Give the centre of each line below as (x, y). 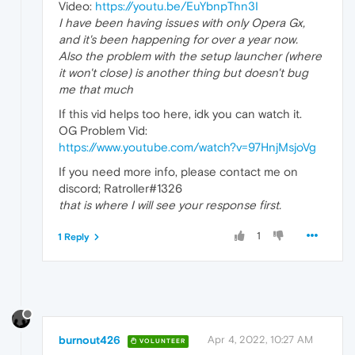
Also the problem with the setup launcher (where (190, 55)
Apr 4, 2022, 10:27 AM (260, 340)
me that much (96, 89)
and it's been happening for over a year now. (178, 39)
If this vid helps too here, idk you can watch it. (180, 113)
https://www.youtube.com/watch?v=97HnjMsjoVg (187, 147)
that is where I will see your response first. (170, 204)
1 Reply (74, 237)
